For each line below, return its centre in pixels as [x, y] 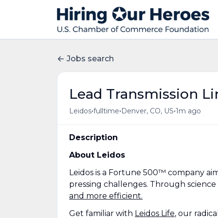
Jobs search [90, 59]
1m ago [188, 111]
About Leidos [97, 155]
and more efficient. [106, 196]
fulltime [106, 111]
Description [93, 137]
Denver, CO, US [147, 111]
